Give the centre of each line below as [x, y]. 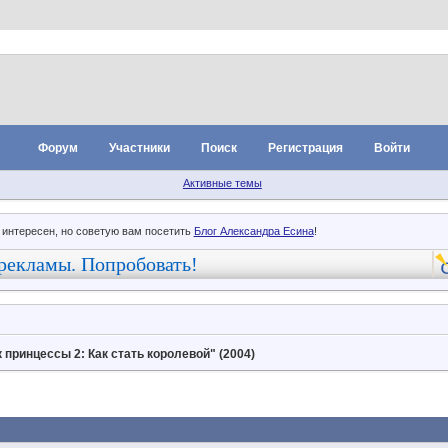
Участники [139, 148]
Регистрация [306, 148]
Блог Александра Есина [253, 230]
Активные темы [222, 183]
